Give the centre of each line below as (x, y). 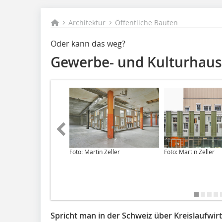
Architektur (87, 23)
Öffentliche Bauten (147, 23)
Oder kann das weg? (88, 44)
